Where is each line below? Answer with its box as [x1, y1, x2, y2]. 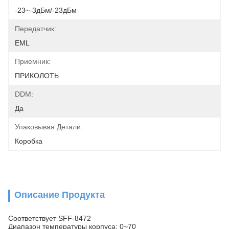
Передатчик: [15, 25, 56, 33]
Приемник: [15, 57, 51, 65]
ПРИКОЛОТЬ [15, 72, 59, 80]
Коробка [15, 137, 42, 145]
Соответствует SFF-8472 [8, 214, 91, 222]
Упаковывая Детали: [15, 123, 83, 131]
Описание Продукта [14, 190, 105, 200]
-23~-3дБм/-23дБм [15, 6, 77, 14]
